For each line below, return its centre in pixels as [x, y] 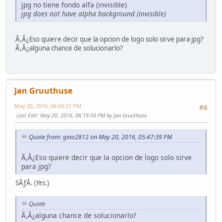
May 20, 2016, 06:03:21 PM [48, 106]
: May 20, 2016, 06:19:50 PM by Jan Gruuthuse [92, 115]
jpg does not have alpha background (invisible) [94, 14]
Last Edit [27, 115]
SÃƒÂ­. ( [26, 183]
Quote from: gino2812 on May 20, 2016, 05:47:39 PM [100, 137]
